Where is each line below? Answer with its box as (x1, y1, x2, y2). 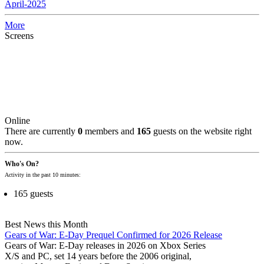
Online (5, 115, 30, 126)
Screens (5, 31, 34, 41)
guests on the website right (151, 126, 252, 137)
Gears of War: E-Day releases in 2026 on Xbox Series (5, 240, 206, 251)
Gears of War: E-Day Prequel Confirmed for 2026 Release (5, 230, 222, 240)
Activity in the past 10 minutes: (5, 171, 81, 179)
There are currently (5, 126, 78, 137)
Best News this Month (5, 219, 88, 230)
